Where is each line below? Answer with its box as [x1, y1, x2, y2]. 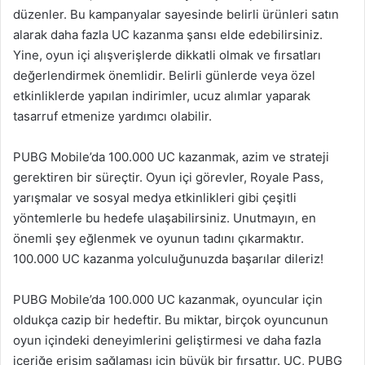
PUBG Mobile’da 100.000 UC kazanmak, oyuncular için [13, 292, 323, 307]
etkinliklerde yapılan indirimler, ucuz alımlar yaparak [13, 88, 310, 103]
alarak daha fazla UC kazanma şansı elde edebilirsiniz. [13, 27, 323, 42]
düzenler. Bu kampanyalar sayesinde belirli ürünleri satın [13, 7, 339, 22]
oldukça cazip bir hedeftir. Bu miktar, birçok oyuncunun [13, 312, 328, 328]
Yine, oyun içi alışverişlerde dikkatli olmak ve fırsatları [13, 47, 321, 63]
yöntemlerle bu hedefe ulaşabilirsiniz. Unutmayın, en [13, 210, 316, 226]
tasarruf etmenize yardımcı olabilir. [13, 108, 212, 124]
